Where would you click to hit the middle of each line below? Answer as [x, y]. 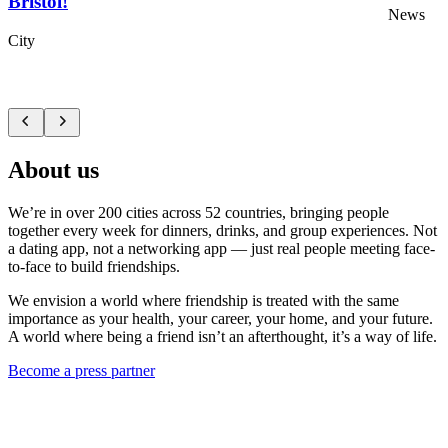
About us [53, 169]
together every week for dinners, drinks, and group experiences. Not [222, 230]
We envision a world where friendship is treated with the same [203, 300]
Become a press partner [81, 370]
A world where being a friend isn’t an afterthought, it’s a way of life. [222, 336]
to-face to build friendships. [94, 266]
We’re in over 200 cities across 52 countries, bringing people [198, 212]
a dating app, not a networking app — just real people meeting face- [221, 248]
